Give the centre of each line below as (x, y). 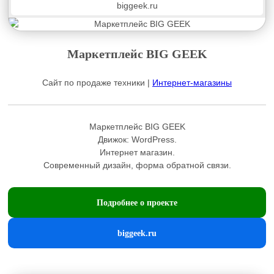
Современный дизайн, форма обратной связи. (137, 165)
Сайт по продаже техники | (97, 83)
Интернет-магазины (192, 83)
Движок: (114, 139)
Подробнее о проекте (137, 202)
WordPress (153, 139)
